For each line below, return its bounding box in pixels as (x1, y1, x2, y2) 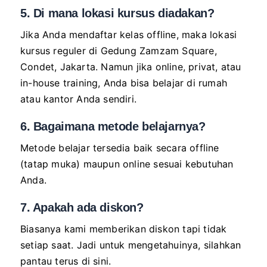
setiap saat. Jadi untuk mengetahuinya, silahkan (20, 239, 241, 252)
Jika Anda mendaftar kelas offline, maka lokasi (20, 29, 237, 41)
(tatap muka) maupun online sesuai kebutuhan (20, 158, 234, 170)
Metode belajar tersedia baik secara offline (20, 142, 219, 154)
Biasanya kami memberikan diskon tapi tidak (20, 223, 227, 235)
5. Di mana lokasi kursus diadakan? (20, 7, 215, 20)
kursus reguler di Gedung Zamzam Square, (20, 45, 217, 57)
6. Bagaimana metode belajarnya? (20, 120, 206, 133)
